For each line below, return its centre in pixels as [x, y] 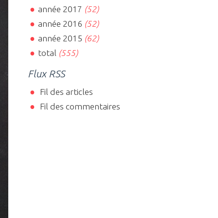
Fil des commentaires [79, 106]
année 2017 [60, 9]
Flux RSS [46, 74]
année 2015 [60, 38]
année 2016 [60, 24]
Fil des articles [65, 91]
